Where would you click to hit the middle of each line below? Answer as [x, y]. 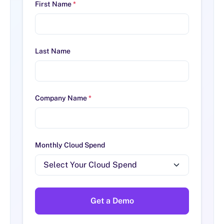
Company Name [62, 98]
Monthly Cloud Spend [70, 145]
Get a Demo [112, 201]
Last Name [53, 51]
